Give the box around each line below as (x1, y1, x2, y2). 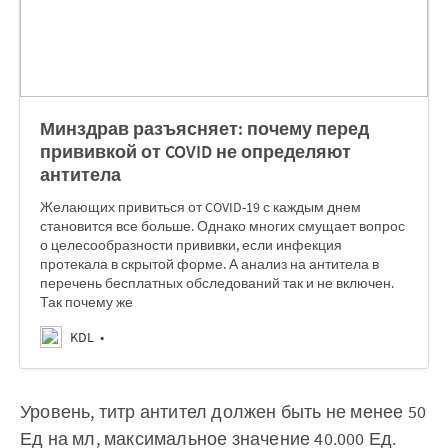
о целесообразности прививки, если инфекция (40, 236, 342, 254)
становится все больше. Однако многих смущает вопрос (40, 217, 405, 235)
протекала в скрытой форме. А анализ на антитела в (40, 255, 379, 273)
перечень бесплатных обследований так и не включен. (40, 274, 394, 292)
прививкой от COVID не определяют (40, 140, 351, 163)
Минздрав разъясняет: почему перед (40, 117, 369, 140)
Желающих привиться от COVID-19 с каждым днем (40, 198, 361, 216)
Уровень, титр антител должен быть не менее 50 (20, 400, 427, 423)
